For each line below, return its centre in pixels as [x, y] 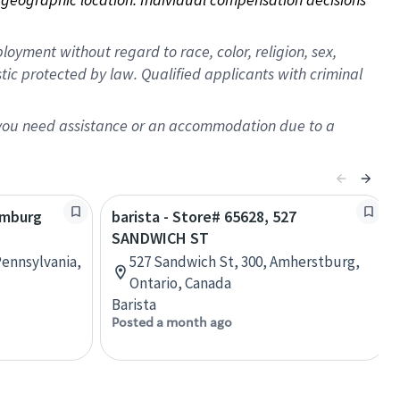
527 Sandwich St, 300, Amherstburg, [245, 262]
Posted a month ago [172, 322]
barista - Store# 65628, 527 [204, 217]
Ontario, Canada [180, 283]
